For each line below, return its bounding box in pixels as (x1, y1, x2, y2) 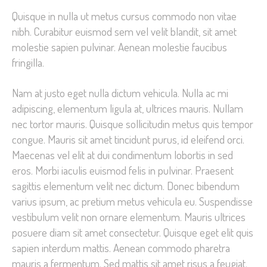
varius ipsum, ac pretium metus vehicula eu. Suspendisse (12, 194, 253, 209)
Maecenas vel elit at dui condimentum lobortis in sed (12, 147, 233, 162)
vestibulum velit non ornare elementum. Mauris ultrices (12, 209, 246, 224)
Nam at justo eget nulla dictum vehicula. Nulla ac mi (12, 85, 228, 100)
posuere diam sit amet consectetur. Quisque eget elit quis (12, 225, 253, 240)
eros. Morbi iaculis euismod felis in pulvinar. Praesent (12, 163, 234, 178)
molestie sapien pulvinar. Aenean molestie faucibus (12, 39, 227, 54)
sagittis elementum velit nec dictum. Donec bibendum (12, 178, 240, 193)
